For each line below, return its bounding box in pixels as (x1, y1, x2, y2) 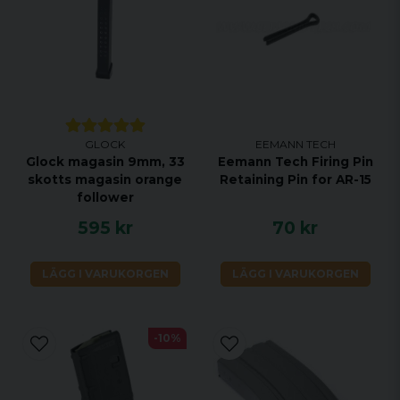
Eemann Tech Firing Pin (217, 154, 373, 169)
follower (76, 190, 134, 204)
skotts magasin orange (28, 172, 182, 187)
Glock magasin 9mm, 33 (25, 154, 185, 169)
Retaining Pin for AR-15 (219, 172, 371, 187)
